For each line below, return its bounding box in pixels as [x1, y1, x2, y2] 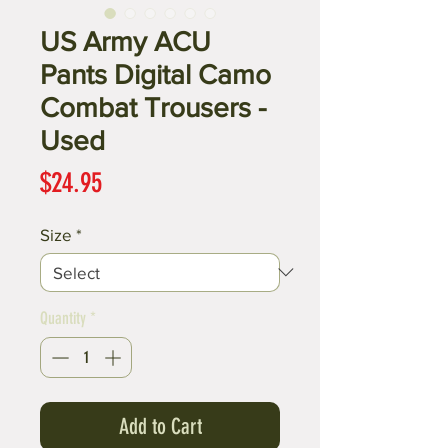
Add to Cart [118, 413, 202, 441]
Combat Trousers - [40, 91, 266, 123]
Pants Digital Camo [40, 58, 271, 90]
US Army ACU [40, 25, 211, 57]
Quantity [40, 307, 86, 328]
